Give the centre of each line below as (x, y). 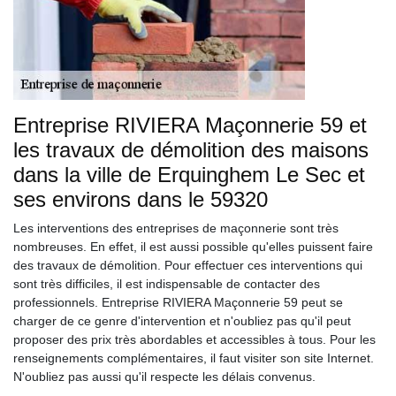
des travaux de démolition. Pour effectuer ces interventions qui (188, 265)
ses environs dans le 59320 (141, 199)
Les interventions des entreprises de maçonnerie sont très (176, 228)
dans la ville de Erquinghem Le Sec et (189, 175)
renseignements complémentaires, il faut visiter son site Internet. (194, 358)
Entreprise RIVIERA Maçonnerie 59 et (190, 125)
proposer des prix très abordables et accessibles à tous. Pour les (194, 339)
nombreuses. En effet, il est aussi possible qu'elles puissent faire (193, 247)
